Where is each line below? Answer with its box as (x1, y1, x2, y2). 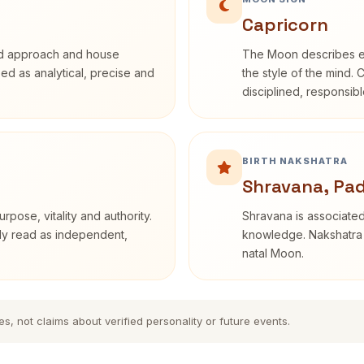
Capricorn (242, 13, 328, 36)
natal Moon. (242, 246, 304, 260)
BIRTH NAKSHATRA (242, 155, 348, 167)
